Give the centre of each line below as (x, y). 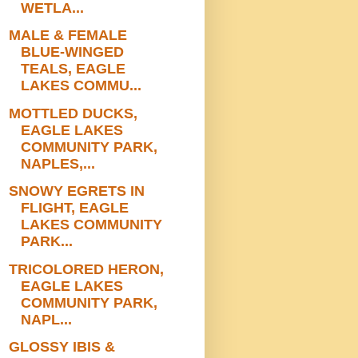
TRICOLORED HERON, (86, 269)
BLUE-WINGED (72, 52)
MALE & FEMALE (68, 36)
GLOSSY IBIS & (62, 347)
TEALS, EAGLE (73, 69)
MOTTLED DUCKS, (73, 113)
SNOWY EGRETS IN (76, 191)
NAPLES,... (58, 163)
